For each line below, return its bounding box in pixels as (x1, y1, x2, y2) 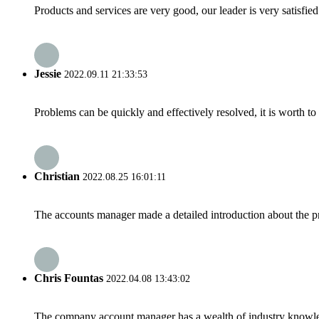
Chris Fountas (34, 272, 103, 285)
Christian (34, 169, 80, 182)
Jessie (34, 67, 61, 80)
